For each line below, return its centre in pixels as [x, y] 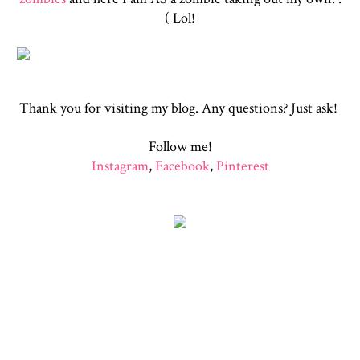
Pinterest [242, 166]
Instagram [120, 166]
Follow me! [180, 147]
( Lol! [180, 18]
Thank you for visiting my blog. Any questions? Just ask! [180, 108]
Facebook [182, 166]
